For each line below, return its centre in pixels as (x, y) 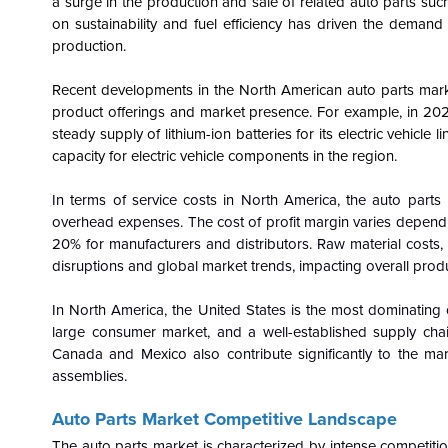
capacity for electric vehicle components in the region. (224, 156)
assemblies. (89, 376)
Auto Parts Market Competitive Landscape (224, 419)
